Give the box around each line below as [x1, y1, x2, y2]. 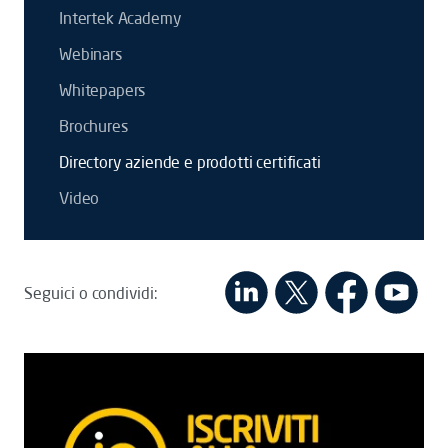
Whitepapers [59, 80, 146, 100]
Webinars [59, 44, 122, 64]
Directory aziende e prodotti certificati [59, 152, 321, 172]
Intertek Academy [59, 8, 182, 28]
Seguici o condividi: [24, 282, 158, 303]
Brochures [59, 116, 128, 136]
